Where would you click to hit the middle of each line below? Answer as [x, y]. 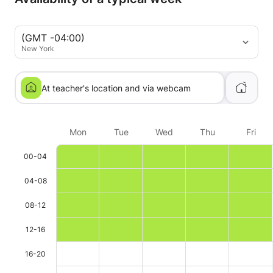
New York [38, 48]
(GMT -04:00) [53, 37]
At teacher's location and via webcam [116, 88]
